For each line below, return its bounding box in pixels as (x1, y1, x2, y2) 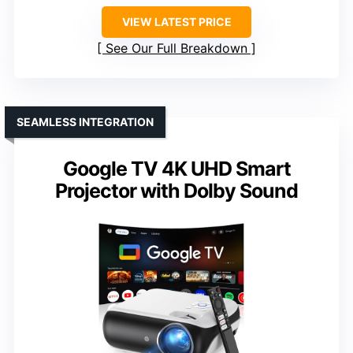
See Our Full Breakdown (106, 39, 247, 56)
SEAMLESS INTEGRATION (17, 114, 154, 128)
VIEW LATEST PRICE (121, 14, 232, 28)
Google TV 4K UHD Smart (62, 156, 291, 180)
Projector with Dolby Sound (55, 178, 298, 203)
